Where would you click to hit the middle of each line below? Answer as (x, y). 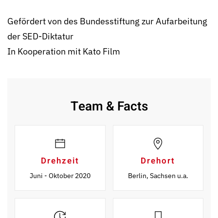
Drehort (158, 161)
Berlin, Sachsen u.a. (158, 176)
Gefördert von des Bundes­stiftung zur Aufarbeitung (107, 21)
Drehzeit (60, 161)
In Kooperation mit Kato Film (64, 52)
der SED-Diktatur (40, 36)
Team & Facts (109, 107)
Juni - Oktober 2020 (60, 176)
